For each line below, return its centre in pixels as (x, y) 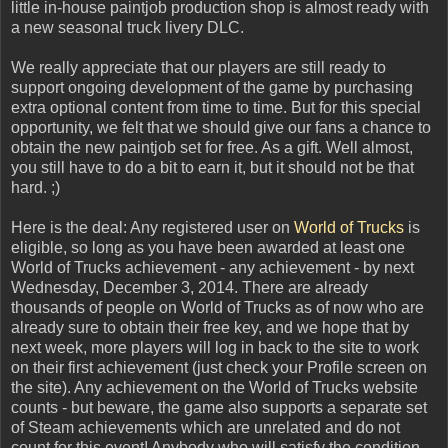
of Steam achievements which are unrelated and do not (205, 427)
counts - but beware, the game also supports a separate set (219, 407)
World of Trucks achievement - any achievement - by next (212, 267)
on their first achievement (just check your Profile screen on (219, 367)
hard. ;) (35, 187)
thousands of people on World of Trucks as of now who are (217, 307)
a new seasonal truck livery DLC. (127, 27)
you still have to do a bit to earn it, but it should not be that (212, 167)
